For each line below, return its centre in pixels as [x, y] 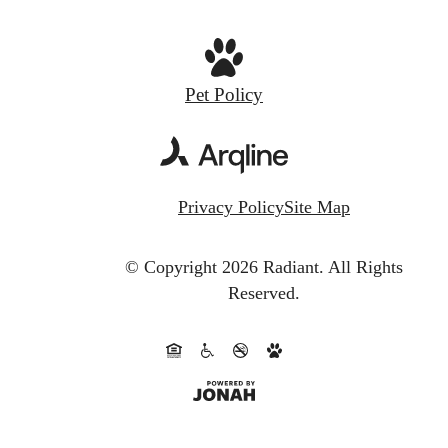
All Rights [365, 266]
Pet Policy [224, 94]
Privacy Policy [231, 207]
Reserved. [264, 292]
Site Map [317, 207]
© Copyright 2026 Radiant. [224, 266]
